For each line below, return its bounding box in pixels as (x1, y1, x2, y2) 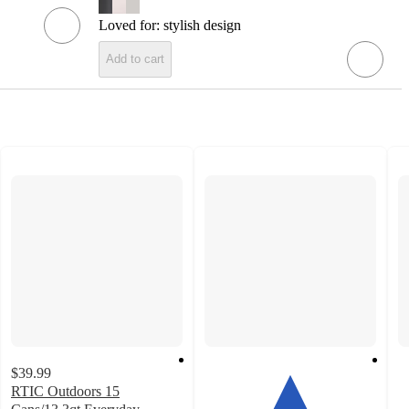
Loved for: (99, 16, 163, 33)
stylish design (163, 16, 241, 33)
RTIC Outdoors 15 (11, 383, 120, 399)
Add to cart (106, 52, 164, 67)
